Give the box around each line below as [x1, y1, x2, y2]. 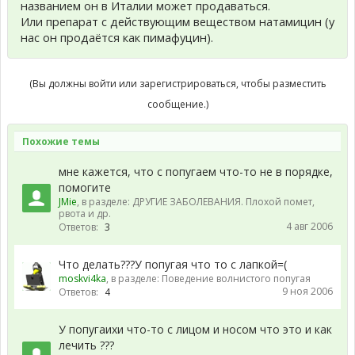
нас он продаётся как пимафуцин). [21, 29, 213, 45]
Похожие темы [22, 134, 100, 148]
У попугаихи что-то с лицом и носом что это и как [59, 321, 332, 337]
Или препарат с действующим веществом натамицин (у [21, 13, 334, 29]
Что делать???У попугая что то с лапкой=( [59, 256, 287, 272]
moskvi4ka [59, 271, 106, 285]
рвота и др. [59, 206, 111, 220]
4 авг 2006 [286, 219, 333, 233]
